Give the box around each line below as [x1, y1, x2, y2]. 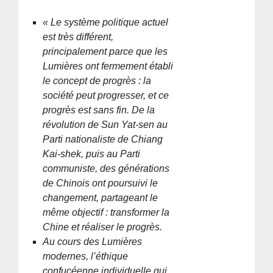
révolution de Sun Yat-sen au [43, 119, 168, 130]
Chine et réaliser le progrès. [43, 221, 163, 232]
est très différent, [43, 31, 114, 42]
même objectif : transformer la [43, 207, 170, 218]
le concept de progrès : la [43, 75, 152, 86]
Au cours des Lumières [43, 236, 143, 247]
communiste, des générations [43, 163, 170, 174]
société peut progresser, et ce [43, 90, 169, 101]
